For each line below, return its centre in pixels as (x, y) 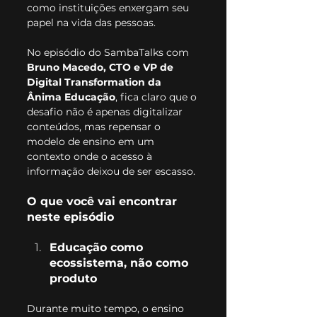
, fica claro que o (157, 97)
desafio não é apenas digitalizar (106, 112)
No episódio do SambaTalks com (109, 53)
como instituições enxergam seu (109, 8)
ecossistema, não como (121, 263)
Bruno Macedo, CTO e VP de (102, 68)
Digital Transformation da (96, 82)
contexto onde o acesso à (91, 157)
